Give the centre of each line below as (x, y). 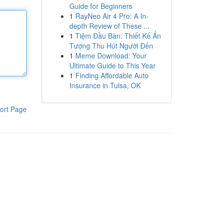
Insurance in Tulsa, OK (105, 85)
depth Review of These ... (109, 26)
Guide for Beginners (101, 6)
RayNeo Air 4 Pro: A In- (112, 16)
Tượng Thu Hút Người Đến (111, 46)
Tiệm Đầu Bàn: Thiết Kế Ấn (118, 36)
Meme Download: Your (111, 55)
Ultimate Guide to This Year (112, 65)
